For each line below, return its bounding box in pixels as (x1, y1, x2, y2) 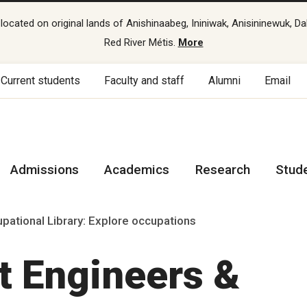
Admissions (10, 162, 79, 177)
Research (195, 162, 250, 177)
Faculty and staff (104, 74, 185, 87)
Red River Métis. (103, 36, 178, 49)
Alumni (208, 74, 241, 87)
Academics (104, 162, 170, 177)
